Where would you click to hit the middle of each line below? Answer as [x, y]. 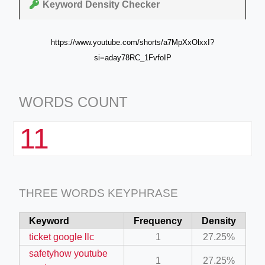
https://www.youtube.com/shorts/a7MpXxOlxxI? [132, 42]
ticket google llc [62, 237]
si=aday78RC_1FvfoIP [132, 57]
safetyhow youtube [68, 253]
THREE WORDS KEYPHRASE [98, 193]
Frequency [158, 221]
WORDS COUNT [73, 102]
